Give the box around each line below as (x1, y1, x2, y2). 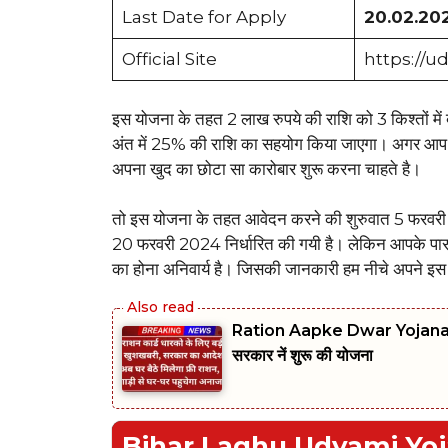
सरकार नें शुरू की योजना (232, 345, 373, 365)
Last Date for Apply (121, 7, 286, 28)
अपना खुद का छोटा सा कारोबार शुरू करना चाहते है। (112, 158, 421, 179)
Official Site (121, 49, 217, 70)
